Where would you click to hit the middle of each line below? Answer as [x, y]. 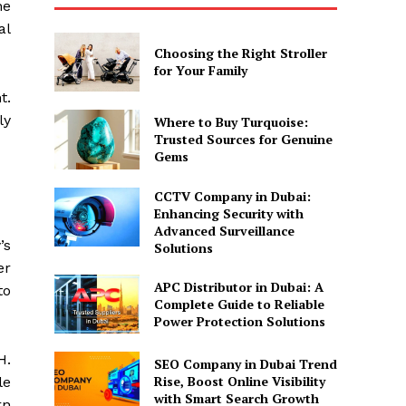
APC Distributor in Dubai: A [238, 286]
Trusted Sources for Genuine [243, 140]
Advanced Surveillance [224, 230]
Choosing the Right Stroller [240, 53]
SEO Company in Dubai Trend [245, 364]
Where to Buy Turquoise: [231, 122]
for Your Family [200, 71]
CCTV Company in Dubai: [232, 196]
